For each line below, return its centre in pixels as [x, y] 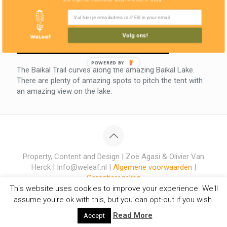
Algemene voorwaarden [152, 167]
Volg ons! [135, 35]
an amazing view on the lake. [64, 91]
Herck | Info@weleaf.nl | [72, 167]
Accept [94, 216]
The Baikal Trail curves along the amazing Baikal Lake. [106, 70]
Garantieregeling [113, 178]
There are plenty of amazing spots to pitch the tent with [110, 81]
